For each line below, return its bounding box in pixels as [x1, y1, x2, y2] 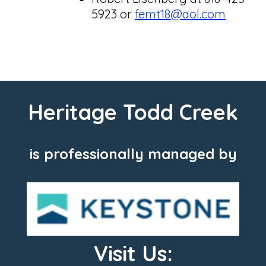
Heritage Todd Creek [28, 98, 238, 125]
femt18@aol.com [135, 6, 226, 21]
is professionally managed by [29, 144, 237, 163]
